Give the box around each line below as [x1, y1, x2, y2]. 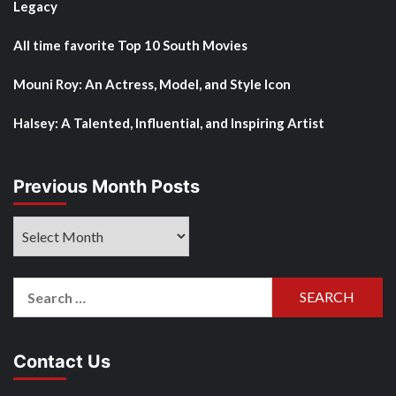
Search [12, 278, 57, 296]
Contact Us [13, 350, 110, 372]
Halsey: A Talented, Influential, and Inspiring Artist [13, 114, 324, 131]
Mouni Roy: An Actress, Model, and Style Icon [13, 75, 291, 92]
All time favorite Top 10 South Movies [13, 36, 247, 53]
